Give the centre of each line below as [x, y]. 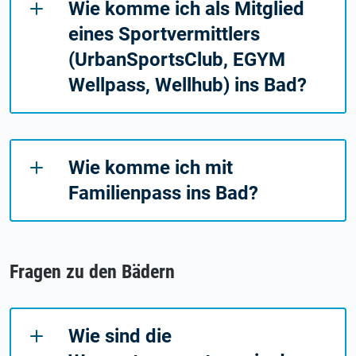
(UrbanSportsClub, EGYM [177, 60]
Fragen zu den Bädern [92, 272]
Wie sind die [120, 336]
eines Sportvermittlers [164, 35]
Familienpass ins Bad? [163, 193]
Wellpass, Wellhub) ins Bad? [188, 85]
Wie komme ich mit [151, 168]
